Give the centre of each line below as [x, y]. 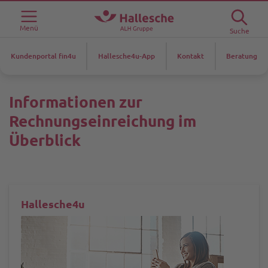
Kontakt [191, 56]
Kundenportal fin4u [43, 56]
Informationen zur [76, 102]
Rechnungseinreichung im [103, 121]
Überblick [45, 140]
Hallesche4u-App [126, 56]
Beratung [242, 56]
